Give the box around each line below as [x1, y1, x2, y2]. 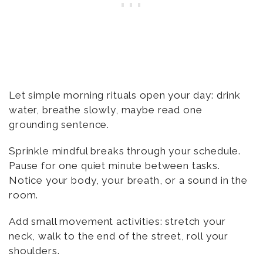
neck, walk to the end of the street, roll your [9, 230, 229, 242]
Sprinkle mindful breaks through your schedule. [9, 145, 241, 157]
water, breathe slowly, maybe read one [9, 104, 203, 116]
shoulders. [9, 245, 60, 257]
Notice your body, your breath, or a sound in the [9, 174, 248, 187]
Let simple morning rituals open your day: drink [9, 89, 241, 102]
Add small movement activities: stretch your [9, 215, 226, 228]
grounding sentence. [9, 119, 110, 131]
